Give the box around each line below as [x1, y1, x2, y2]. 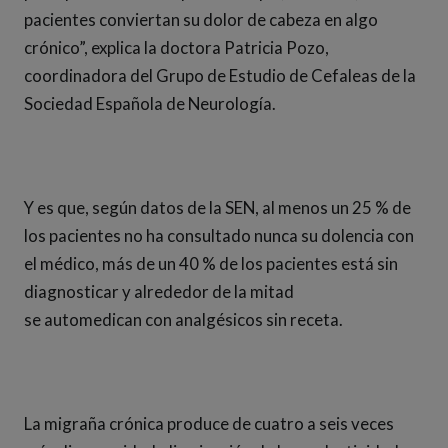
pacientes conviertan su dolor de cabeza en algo [24, 9, 378, 30]
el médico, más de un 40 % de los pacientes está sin [24, 253, 398, 274]
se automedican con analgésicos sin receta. [24, 309, 346, 330]
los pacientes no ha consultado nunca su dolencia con [24, 225, 414, 246]
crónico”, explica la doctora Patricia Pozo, [24, 37, 329, 58]
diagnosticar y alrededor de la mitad [24, 281, 294, 302]
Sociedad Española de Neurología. [24, 93, 279, 114]
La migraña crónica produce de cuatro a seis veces [24, 413, 394, 434]
